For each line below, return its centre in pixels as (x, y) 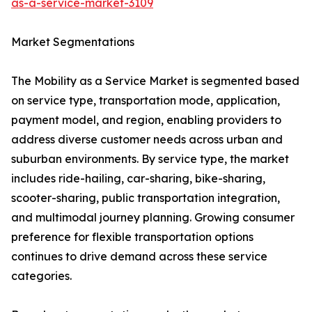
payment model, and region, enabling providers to (146, 120)
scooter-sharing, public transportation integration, (146, 198)
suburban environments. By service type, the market (150, 159)
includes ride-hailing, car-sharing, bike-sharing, (138, 179)
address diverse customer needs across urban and (147, 140)
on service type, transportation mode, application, (146, 101)
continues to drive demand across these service (139, 257)
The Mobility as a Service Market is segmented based (155, 81)
